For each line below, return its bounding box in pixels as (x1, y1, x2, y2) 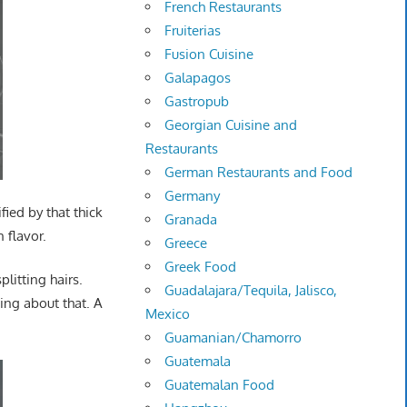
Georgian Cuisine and (164, 116, 298, 134)
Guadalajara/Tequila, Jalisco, (164, 282, 338, 300)
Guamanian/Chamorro (164, 329, 303, 347)
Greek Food (164, 258, 237, 276)
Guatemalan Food (164, 376, 275, 394)
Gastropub (164, 93, 230, 111)
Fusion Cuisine (164, 45, 254, 64)
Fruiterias (164, 22, 222, 40)
